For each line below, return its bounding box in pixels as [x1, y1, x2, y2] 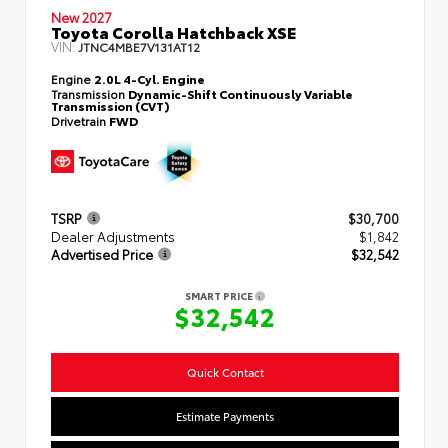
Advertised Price [51, 245, 153, 264]
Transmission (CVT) [51, 97, 170, 115]
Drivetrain [51, 112, 109, 130]
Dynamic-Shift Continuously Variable [128, 85, 353, 103]
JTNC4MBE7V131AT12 [78, 38, 200, 56]
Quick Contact [186, 364, 264, 381]
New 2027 [51, 8, 112, 27]
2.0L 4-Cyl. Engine [94, 70, 205, 88]
